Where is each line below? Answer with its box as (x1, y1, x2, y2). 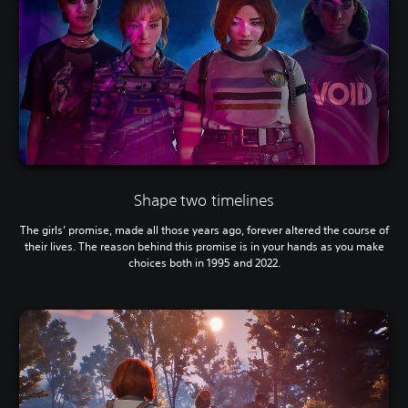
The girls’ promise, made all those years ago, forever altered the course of (19, 221, 389, 238)
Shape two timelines (133, 189, 275, 209)
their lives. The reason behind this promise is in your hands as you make (24, 238, 384, 254)
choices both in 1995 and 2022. (127, 254, 280, 270)
